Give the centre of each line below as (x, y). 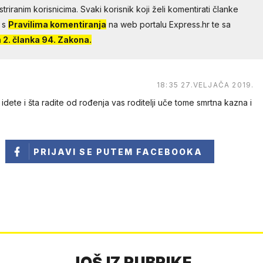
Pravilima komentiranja (57, 25)
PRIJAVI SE (65, 152)
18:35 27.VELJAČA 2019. (205, 85)
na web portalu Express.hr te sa (168, 25)
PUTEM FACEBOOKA (149, 152)
